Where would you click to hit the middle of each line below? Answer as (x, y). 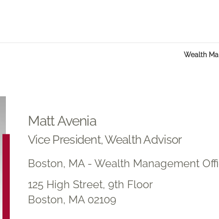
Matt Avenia (62, 121)
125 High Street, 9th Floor (90, 184)
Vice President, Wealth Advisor (105, 139)
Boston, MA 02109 (72, 199)
